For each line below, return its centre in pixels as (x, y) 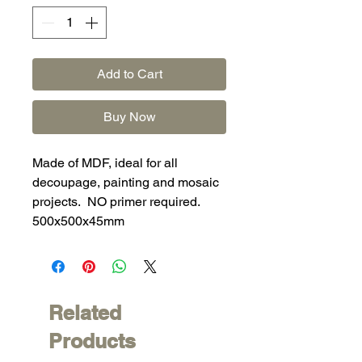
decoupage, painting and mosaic (126, 182)
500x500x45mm (78, 221)
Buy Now (129, 117)
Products (92, 341)
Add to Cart (129, 74)
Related (85, 313)
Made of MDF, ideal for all (105, 163)
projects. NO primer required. (116, 202)
